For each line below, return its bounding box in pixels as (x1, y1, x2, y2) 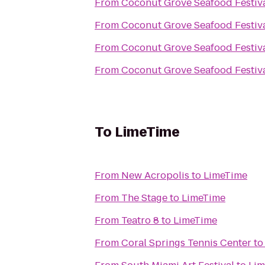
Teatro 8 (121, 214, 159, 227)
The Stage (121, 191, 167, 205)
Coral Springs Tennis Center (121, 236, 251, 250)
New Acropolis (121, 169, 189, 182)
